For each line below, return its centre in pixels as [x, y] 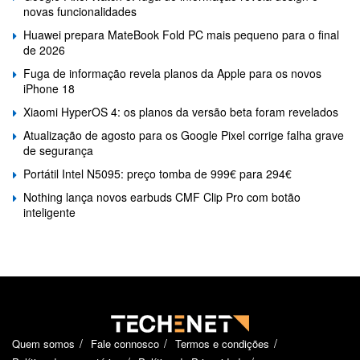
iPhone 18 [49, 88]
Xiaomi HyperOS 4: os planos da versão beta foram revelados [181, 111]
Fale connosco [125, 343]
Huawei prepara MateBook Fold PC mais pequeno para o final [181, 34]
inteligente [49, 212]
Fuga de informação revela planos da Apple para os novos [172, 73]
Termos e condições [222, 343]
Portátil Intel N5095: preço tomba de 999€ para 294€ [157, 173]
